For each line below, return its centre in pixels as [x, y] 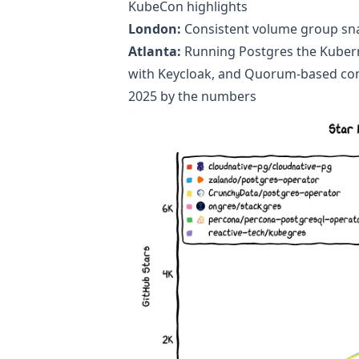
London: [155, 28]
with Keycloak [170, 73]
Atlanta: [155, 51]
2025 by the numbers [192, 96]
